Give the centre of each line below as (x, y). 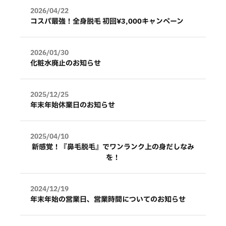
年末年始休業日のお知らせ (73, 105)
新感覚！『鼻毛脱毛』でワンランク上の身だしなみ (113, 147)
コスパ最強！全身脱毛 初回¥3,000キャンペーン (107, 21)
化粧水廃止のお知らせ (66, 63)
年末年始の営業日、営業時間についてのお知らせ (108, 199)
